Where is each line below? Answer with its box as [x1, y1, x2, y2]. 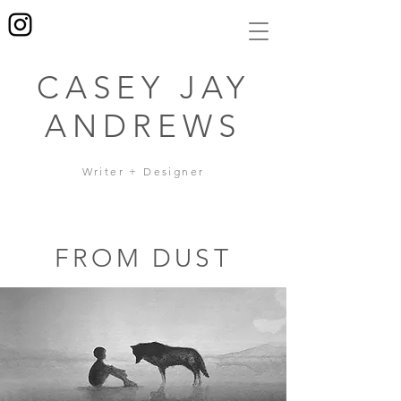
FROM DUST [55, 243, 232, 273]
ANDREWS [45, 107, 242, 145]
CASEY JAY [36, 68, 251, 107]
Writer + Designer [81, 165, 205, 178]
